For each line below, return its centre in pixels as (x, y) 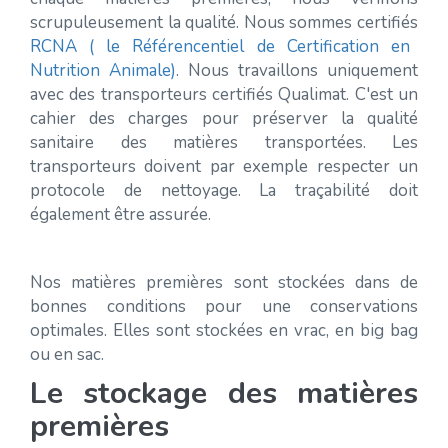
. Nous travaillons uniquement (297, 70)
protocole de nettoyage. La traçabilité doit (224, 190)
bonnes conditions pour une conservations (224, 306)
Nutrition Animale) (103, 70)
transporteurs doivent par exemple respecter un (224, 166)
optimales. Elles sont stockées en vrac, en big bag (224, 330)
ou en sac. (69, 354)
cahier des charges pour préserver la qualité (224, 118)
